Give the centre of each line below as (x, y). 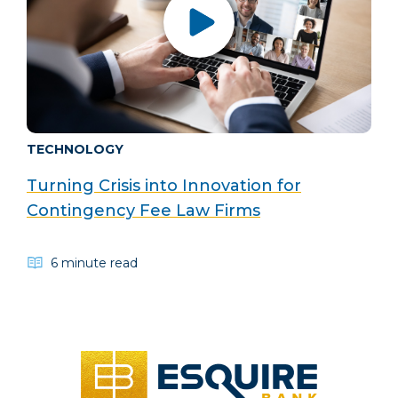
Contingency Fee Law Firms (143, 210)
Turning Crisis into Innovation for (164, 185)
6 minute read (94, 263)
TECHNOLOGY (75, 149)
